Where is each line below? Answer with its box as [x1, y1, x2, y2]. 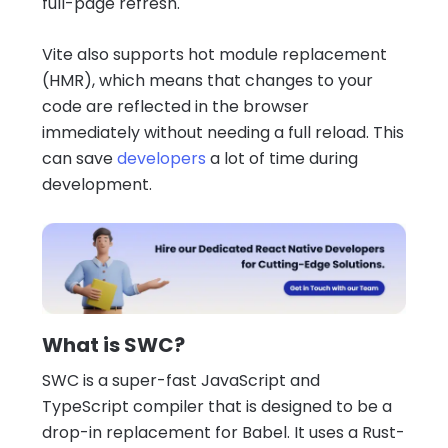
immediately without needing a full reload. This [42, 120, 404, 144]
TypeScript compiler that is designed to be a [42, 394, 392, 418]
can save [42, 146, 117, 170]
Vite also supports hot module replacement [42, 42, 387, 66]
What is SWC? [42, 330, 185, 359]
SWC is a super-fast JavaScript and [42, 368, 320, 392]
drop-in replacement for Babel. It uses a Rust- [42, 420, 405, 444]
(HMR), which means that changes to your [42, 68, 373, 92]
